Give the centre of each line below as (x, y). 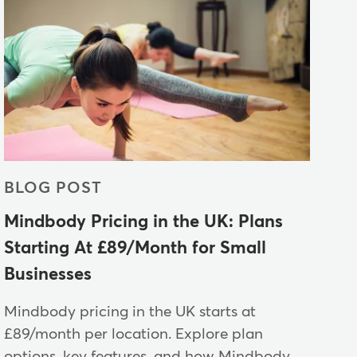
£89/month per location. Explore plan (134, 335)
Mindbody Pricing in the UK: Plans (144, 223)
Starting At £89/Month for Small (135, 249)
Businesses (48, 275)
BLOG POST (53, 188)
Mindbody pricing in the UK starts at (130, 312)
